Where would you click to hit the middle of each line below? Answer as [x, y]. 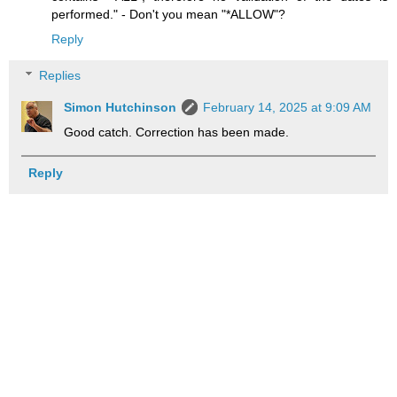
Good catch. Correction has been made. [177, 132]
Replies [60, 76]
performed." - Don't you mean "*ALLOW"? [168, 14]
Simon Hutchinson [121, 108]
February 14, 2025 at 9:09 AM [288, 108]
